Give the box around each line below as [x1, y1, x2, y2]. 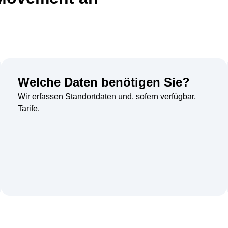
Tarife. [18, 104, 40, 113]
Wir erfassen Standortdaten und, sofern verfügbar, [18, 92, 196, 101]
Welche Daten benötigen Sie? [18, 75, 190, 90]
